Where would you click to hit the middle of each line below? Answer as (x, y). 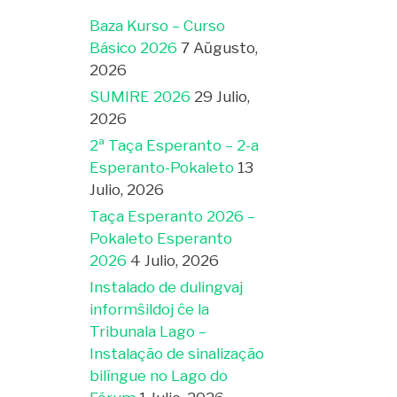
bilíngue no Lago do (159, 375)
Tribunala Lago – (148, 331)
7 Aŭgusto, (219, 47)
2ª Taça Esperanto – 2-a (174, 145)
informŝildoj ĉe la (149, 309)
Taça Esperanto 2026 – (172, 216)
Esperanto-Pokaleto (162, 167)
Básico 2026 (133, 47)
